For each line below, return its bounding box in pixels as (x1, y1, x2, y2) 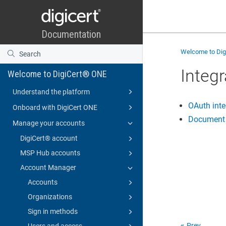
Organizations (28, 192, 72, 201)
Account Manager (20, 163, 76, 172)
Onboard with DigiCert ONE (13, 103, 97, 111)
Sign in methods (28, 207, 78, 215)
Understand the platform (13, 87, 90, 96)
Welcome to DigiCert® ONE (8, 68, 107, 79)
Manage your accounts (13, 119, 85, 127)
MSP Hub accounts (20, 148, 80, 157)
